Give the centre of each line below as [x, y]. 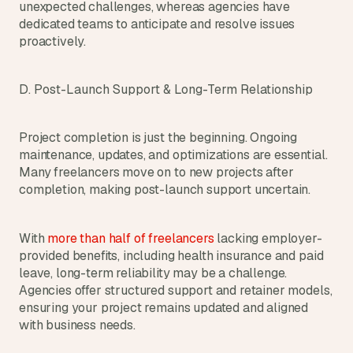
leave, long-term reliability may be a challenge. [153, 273]
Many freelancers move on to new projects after [156, 172]
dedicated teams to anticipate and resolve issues [157, 24]
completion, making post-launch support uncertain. [165, 190]
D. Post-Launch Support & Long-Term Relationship [166, 89]
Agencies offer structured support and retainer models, [176, 290]
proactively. [53, 41]
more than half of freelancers [132, 238]
